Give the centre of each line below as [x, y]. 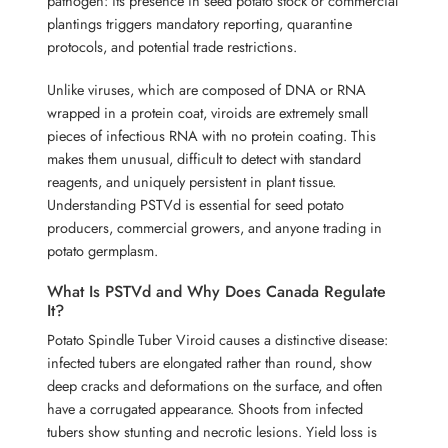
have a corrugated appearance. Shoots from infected [205, 408]
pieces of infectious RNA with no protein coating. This [212, 135]
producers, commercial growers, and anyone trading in [215, 227]
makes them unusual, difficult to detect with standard [204, 158]
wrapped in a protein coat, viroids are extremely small [208, 112]
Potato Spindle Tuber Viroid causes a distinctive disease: [218, 339]
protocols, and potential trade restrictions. [172, 46]
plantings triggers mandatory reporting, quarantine [200, 23]
